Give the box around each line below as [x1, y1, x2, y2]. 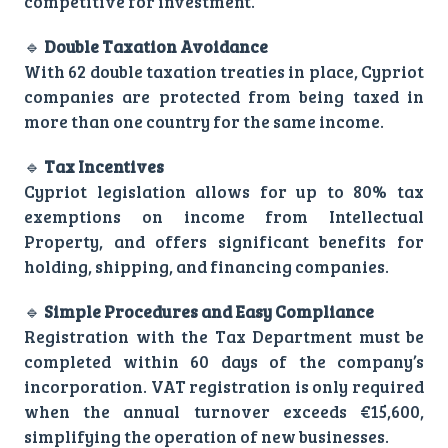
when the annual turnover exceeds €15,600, [24, 399, 424, 423]
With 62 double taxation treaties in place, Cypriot [24, 59, 424, 83]
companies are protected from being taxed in [24, 84, 424, 108]
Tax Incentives [44, 154, 164, 178]
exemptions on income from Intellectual [24, 204, 424, 228]
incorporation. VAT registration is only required [24, 374, 424, 398]
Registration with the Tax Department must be [24, 324, 424, 348]
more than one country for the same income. [24, 109, 384, 133]
